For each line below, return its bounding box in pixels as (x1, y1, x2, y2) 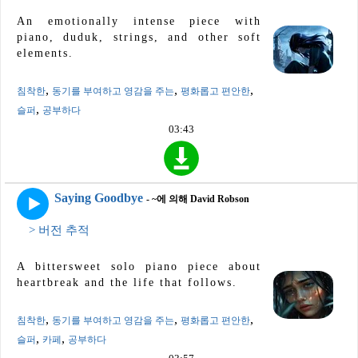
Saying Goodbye (54, 191, 143, 205)
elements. (17, 46, 74, 59)
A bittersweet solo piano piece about (17, 261, 261, 273)
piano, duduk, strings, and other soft (17, 30, 261, 43)
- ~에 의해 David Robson (146, 193, 249, 205)
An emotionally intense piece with (17, 14, 261, 27)
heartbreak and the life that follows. (17, 276, 237, 289)
